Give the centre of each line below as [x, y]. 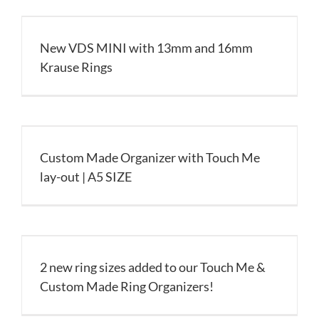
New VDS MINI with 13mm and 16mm [146, 48]
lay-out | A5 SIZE [86, 177]
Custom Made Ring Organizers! [127, 286]
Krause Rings [76, 67]
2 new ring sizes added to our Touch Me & [153, 267]
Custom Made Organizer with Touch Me [150, 157]
